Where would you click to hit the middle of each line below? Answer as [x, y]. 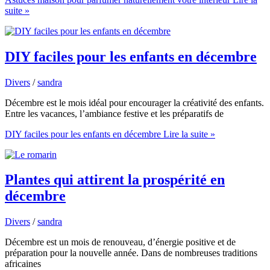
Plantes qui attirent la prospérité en [115, 180]
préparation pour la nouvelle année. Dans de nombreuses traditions [131, 253]
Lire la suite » [188, 134]
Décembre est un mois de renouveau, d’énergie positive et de [120, 242]
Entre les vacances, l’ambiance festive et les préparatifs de [114, 113]
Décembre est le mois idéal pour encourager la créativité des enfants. [134, 102]
